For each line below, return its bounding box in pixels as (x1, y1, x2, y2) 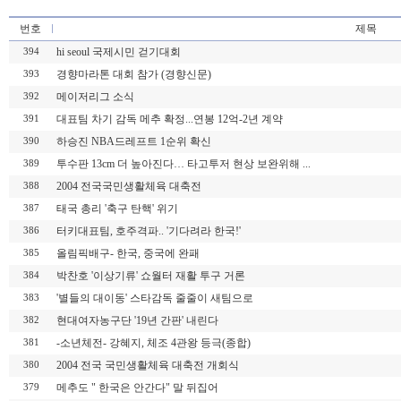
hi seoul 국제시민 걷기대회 (56, 46, 181, 58)
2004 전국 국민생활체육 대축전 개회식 (56, 359, 239, 371)
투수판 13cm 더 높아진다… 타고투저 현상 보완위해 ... (56, 158, 311, 170)
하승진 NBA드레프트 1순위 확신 (56, 135, 211, 148)
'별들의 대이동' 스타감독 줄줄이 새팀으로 (56, 292, 253, 304)
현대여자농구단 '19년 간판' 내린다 (56, 314, 218, 327)
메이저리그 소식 (56, 90, 134, 103)
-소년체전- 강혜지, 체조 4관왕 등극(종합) (56, 337, 251, 349)
